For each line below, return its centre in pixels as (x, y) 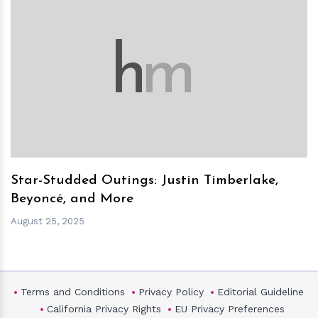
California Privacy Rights (104, 309)
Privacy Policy (171, 292)
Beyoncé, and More (72, 199)
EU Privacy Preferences (230, 309)
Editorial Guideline (261, 292)
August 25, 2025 (48, 221)
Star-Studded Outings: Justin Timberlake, (144, 180)
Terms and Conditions (73, 292)
